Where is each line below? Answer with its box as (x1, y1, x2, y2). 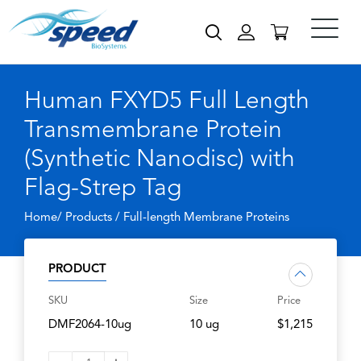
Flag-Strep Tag (24, 176, 181, 201)
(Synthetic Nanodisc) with (24, 147, 295, 172)
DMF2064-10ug (48, 319, 131, 331)
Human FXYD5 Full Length (24, 89, 309, 114)
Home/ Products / (24, 212, 123, 224)
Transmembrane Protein (24, 118, 282, 143)
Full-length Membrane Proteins (123, 212, 289, 224)
